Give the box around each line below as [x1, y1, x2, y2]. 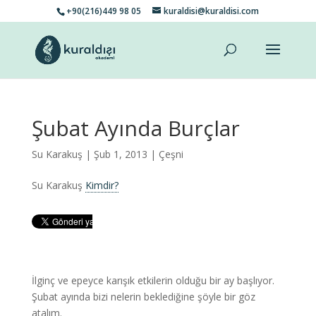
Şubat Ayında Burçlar [31, 114, 240, 142]
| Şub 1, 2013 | [82, 147, 159, 161]
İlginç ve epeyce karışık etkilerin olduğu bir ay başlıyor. [31, 274, 274, 287]
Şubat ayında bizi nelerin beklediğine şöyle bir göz [31, 290, 255, 303]
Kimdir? [85, 178, 119, 192]
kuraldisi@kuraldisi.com [164, 5, 260, 17]
